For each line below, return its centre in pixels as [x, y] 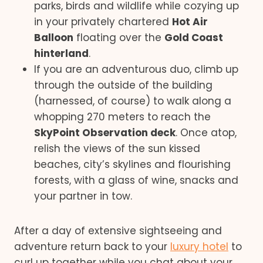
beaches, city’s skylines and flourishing [132, 164]
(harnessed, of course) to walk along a [133, 101]
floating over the [119, 37]
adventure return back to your [92, 246]
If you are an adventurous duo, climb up [136, 69]
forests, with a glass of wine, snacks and [136, 180]
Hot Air [190, 21]
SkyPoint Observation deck [105, 132]
